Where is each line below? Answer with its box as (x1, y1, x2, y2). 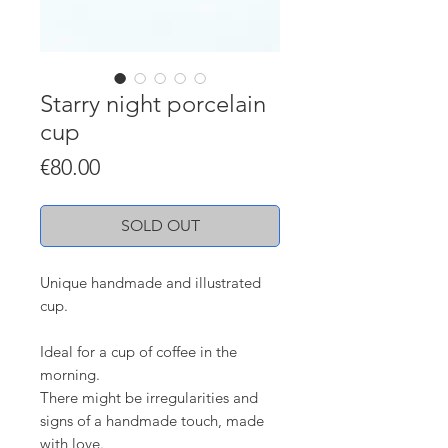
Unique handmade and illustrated (40, 273, 261, 293)
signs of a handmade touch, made (40, 411, 264, 431)
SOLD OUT (120, 216, 200, 236)
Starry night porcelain (40, 89, 266, 119)
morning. (40, 365, 104, 385)
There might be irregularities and (40, 388, 258, 408)
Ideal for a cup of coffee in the (40, 342, 237, 362)
